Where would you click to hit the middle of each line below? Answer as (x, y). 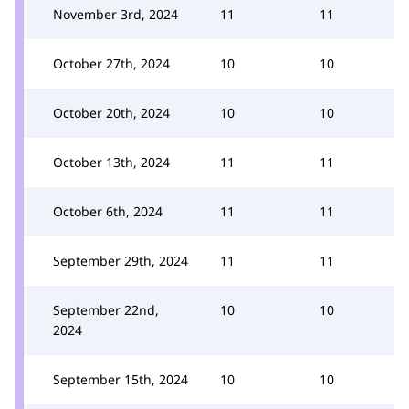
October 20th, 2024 (111, 112)
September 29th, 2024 (121, 260)
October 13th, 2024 (111, 162)
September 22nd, (106, 309)
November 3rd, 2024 (115, 14)
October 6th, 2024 (108, 211)
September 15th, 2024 (121, 379)
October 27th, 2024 (111, 63)
